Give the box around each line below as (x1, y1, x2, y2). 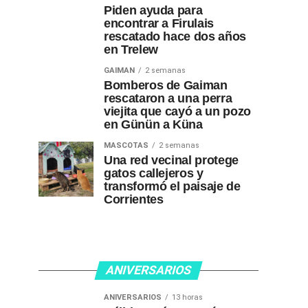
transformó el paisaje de (104, 179, 241, 193)
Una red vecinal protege (104, 153, 239, 167)
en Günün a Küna (104, 118, 203, 131)
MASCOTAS (104, 141, 148, 150)
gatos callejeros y (104, 166, 203, 180)
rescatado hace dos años (104, 30, 246, 43)
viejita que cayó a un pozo (104, 104, 251, 118)
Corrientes (104, 192, 164, 206)
